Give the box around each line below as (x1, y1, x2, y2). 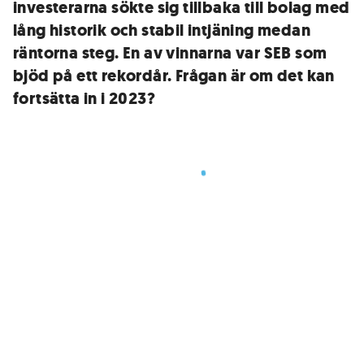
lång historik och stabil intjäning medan (13, 19, 310, 41)
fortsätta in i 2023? (13, 88, 155, 110)
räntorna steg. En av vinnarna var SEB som (13, 42, 327, 64)
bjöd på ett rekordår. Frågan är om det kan (13, 65, 335, 87)
